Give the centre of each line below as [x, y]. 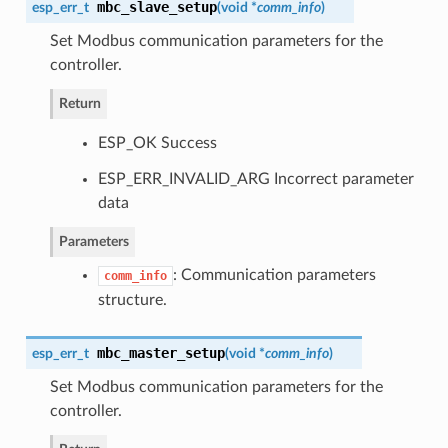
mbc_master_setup [160, 352]
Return [79, 103]
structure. [132, 299]
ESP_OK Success [157, 142]
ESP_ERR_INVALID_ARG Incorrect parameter [255, 178]
